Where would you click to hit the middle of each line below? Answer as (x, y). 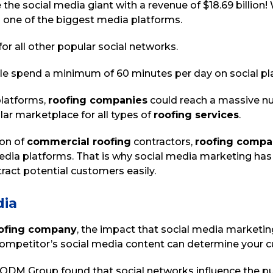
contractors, (163, 142)
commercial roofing (79, 142)
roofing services (196, 115)
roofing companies (98, 100)
